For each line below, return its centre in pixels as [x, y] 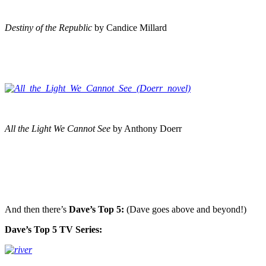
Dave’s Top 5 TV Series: [53, 229]
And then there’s [36, 209]
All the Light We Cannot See [59, 128]
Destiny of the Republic [50, 27]
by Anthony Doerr [147, 128]
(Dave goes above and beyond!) [186, 209]
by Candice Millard [131, 27]
